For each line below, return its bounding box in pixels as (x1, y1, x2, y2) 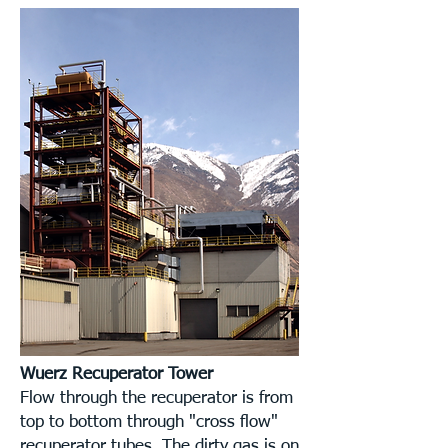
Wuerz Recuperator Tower (20, 366, 213, 383)
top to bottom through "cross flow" (20, 414, 278, 431)
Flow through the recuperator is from (20, 390, 293, 407)
